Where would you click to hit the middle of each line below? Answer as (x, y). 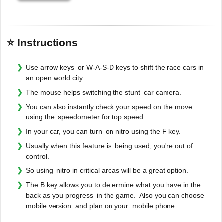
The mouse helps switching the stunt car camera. (104, 92)
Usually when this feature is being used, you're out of (109, 145)
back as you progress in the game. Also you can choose (115, 195)
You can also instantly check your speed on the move (109, 106)
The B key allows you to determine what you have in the (113, 185)
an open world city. (55, 78)
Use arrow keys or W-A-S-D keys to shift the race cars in (115, 67)
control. (37, 156)
